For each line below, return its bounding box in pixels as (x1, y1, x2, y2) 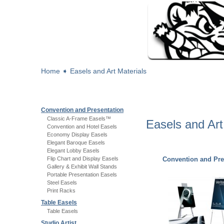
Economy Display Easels (47, 131, 107, 137)
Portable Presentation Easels (47, 171, 117, 177)
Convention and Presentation (41, 106, 123, 113)
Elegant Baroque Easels (47, 139, 105, 145)
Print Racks (47, 187, 75, 193)
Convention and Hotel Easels (47, 123, 117, 129)
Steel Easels (47, 179, 77, 185)
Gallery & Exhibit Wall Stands (47, 163, 117, 169)
